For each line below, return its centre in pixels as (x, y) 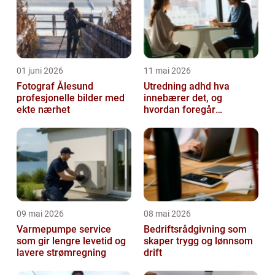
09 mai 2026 (40, 214)
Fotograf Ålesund (55, 87)
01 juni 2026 (40, 71)
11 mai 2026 (167, 71)
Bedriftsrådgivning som (195, 230)
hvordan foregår (180, 110)
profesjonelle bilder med (71, 98)
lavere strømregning (61, 253)
